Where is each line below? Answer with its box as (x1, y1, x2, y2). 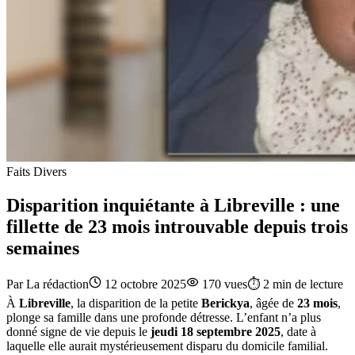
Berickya (201, 296, 250, 310)
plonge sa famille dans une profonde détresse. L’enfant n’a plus (6, 310, 321, 324)
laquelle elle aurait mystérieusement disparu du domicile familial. (6, 338, 328, 353)
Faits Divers (6, 164, 67, 178)
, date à (281, 324, 316, 338)
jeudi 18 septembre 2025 (151, 324, 281, 338)
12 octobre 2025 (105, 277, 186, 291)
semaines (6, 237, 79, 258)
